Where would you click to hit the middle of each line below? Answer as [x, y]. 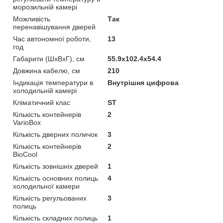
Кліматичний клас [42, 102]
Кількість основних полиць [56, 178]
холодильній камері [45, 90]
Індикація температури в [53, 82]
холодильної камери [46, 186]
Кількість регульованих [50, 198]
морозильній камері [45, 7]
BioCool [25, 154]
